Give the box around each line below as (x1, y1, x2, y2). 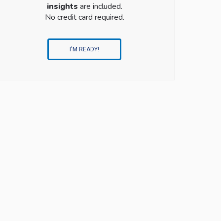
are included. (77, 1, 122, 12)
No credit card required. (44, 12, 124, 23)
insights (46, 1, 78, 12)
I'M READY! (70, 46, 100, 53)
